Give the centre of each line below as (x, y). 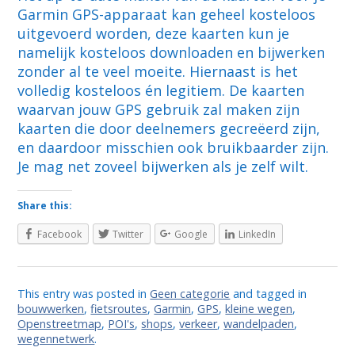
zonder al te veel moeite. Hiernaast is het (158, 72)
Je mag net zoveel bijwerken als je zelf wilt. (163, 167)
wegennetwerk (56, 339)
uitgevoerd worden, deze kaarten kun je (154, 34)
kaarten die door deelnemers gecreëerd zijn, (169, 129)
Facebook (60, 235)
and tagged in (269, 294)
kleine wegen (259, 309)
